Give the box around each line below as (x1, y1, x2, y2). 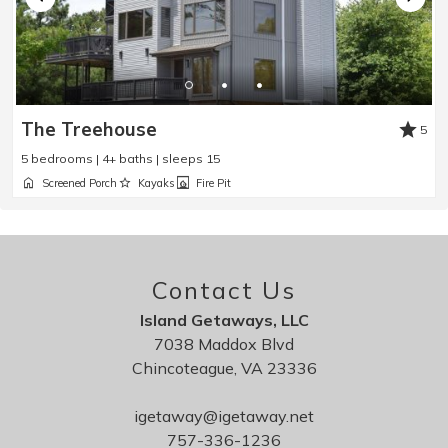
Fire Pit (196, 176, 231, 191)
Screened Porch (42, 176, 117, 191)
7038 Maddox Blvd (154, 334, 294, 355)
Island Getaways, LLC (139, 310, 309, 331)
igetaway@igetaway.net (134, 406, 314, 427)
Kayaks (138, 176, 175, 191)
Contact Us (152, 275, 296, 306)
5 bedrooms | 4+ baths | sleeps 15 (21, 151, 220, 167)
